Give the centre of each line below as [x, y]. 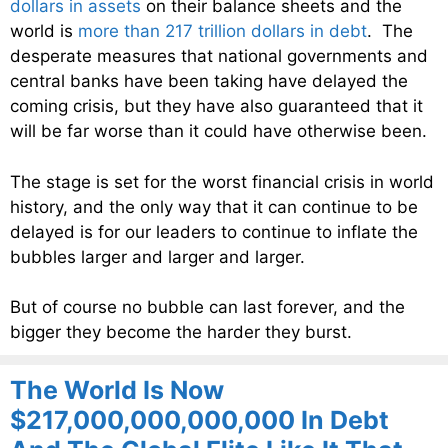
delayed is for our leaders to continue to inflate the [214, 231]
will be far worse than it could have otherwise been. [218, 131]
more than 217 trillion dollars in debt [222, 31]
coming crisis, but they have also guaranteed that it [216, 106]
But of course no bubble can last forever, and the [207, 307]
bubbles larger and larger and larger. [157, 256]
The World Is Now [117, 390]
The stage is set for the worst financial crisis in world [222, 181]
